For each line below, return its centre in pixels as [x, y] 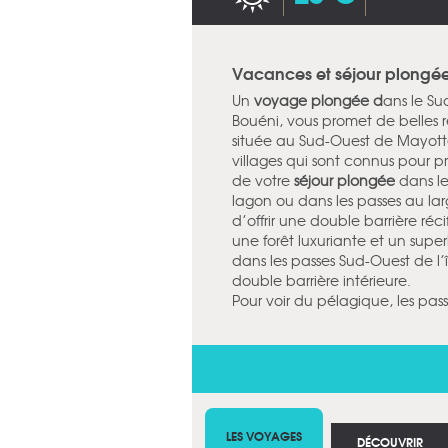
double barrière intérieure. [321, 280]
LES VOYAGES [264, 435]
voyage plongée [311, 100]
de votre [263, 180]
